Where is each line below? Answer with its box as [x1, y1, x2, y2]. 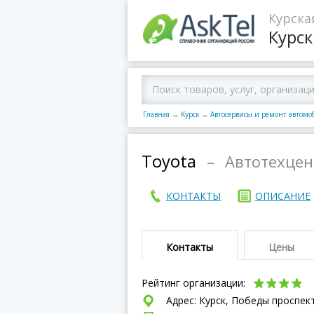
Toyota [142, 149, 196, 172]
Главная [143, 109, 170, 119]
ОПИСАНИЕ [255, 189, 310, 203]
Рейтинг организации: [142, 276, 248, 289]
